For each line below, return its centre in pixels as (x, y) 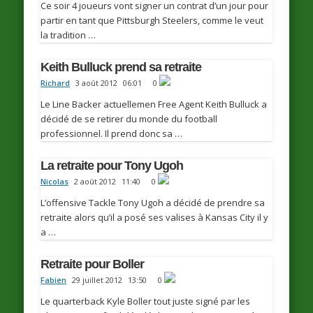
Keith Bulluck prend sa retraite (121, 67)
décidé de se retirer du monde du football (129, 119)
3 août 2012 (97, 83)
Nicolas (55, 182)
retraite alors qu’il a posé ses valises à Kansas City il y (155, 218)
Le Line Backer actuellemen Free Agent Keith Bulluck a (154, 104)
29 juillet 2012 (97, 280)
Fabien (54, 280)
